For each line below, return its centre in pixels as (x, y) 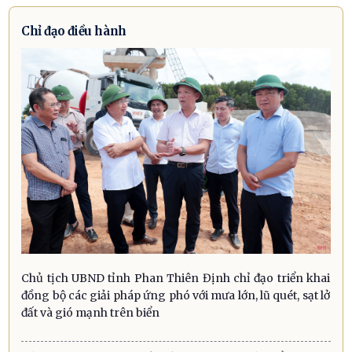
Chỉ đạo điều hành (74, 31)
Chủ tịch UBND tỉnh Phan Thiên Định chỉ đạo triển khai (176, 278)
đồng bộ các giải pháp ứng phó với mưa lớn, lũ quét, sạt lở (176, 295)
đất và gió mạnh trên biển (91, 312)
